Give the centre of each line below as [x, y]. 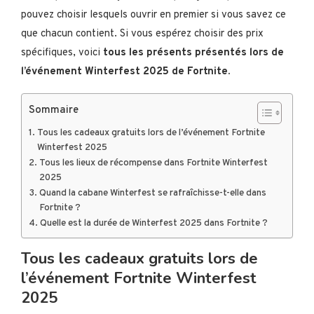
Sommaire [54, 110]
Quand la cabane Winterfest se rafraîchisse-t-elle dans [152, 193]
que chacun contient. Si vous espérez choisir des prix [142, 34]
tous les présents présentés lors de [193, 53]
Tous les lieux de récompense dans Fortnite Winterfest [153, 163]
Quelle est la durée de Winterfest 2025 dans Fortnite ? [153, 223]
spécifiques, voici [62, 53]
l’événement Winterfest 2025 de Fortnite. [125, 71]
